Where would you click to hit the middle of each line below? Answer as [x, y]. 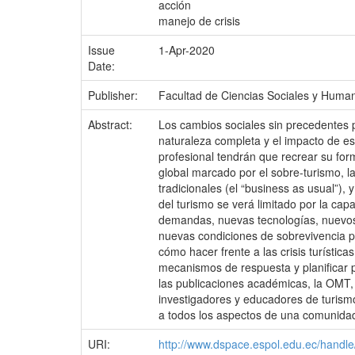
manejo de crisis [199, 21]
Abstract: [112, 124]
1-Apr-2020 [187, 50]
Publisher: [115, 95]
